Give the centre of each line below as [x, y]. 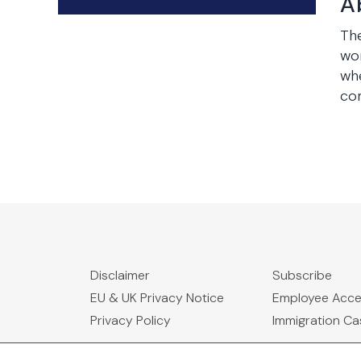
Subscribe [302, 275]
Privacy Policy [131, 320]
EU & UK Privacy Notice [157, 298]
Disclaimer [120, 275]
